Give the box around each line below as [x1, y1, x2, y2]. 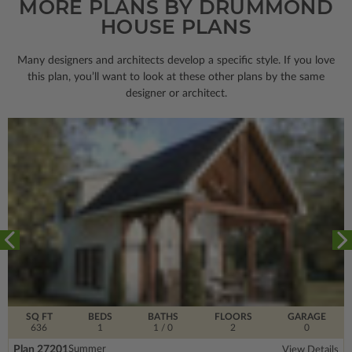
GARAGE [288, 311, 327, 321]
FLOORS [214, 311, 252, 321]
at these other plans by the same [167, 71, 324, 82]
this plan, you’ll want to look [27, 71, 167, 82]
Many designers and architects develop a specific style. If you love [17, 54, 335, 66]
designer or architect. [125, 87, 227, 99]
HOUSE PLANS [101, 14, 251, 38]
